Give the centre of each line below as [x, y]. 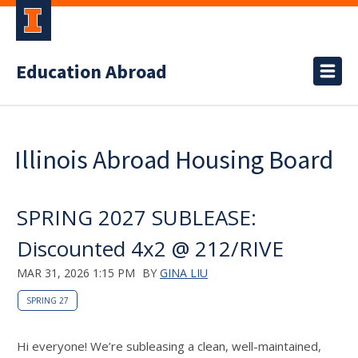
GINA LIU [184, 273]
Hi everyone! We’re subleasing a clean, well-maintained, [169, 346]
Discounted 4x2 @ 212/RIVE [150, 249]
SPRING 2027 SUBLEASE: [137, 217]
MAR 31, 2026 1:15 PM [76, 273]
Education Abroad [91, 72]
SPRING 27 [48, 300]
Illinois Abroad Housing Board [174, 160]
